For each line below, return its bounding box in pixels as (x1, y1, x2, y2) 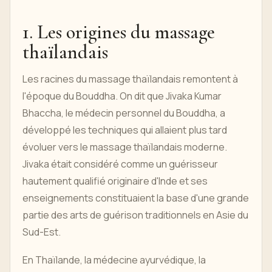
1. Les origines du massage (22, 20, 215, 44)
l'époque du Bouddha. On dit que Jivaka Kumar (22, 89, 222, 103)
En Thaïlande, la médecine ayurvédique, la (22, 253, 206, 267)
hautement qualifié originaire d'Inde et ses (22, 174, 208, 188)
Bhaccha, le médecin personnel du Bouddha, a (22, 106, 225, 120)
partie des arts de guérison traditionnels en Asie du (22, 208, 248, 222)
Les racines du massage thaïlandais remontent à (22, 72, 238, 86)
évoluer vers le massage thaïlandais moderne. (22, 140, 227, 154)
